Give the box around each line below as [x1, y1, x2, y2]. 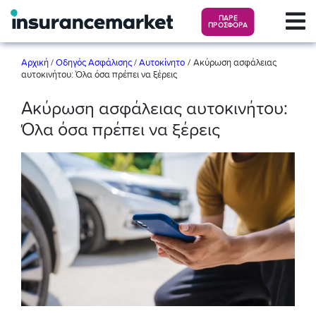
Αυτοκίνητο [139, 59, 185, 68]
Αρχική [21, 59, 51, 68]
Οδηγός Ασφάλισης [56, 59, 132, 68]
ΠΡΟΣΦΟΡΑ [208, 22, 248, 30]
